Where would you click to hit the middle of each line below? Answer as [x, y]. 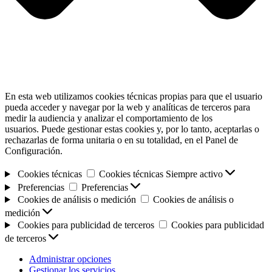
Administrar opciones [70, 259]
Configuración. [34, 151]
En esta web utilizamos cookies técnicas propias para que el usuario [134, 97]
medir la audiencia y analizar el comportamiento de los [109, 118]
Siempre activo [195, 174]
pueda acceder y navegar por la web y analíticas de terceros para [127, 107]
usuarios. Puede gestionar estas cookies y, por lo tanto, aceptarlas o [132, 129]
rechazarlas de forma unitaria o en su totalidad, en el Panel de [121, 140]
